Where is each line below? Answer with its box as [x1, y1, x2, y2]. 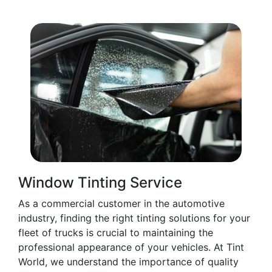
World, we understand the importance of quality [18, 256, 239, 268]
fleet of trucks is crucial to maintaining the [18, 226, 213, 239]
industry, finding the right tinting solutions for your [18, 212, 250, 225]
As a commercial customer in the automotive [18, 197, 225, 210]
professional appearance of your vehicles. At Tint [18, 241, 244, 254]
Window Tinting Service [18, 174, 182, 192]
